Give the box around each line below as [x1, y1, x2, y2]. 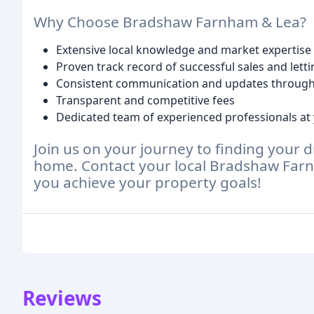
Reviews [22, 285, 102, 312]
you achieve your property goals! [34, 172, 261, 193]
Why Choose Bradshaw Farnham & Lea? [34, 12, 306, 32]
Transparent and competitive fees [56, 93, 235, 109]
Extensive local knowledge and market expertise [56, 42, 311, 58]
